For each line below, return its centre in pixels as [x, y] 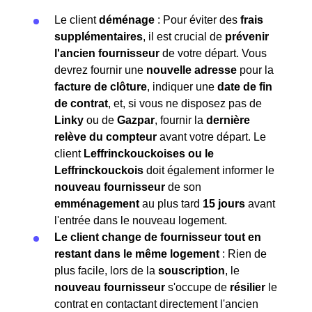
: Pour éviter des [197, 20]
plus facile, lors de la [106, 271]
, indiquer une [182, 87]
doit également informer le [209, 171]
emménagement [97, 204]
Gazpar [136, 120]
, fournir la [180, 120]
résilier [248, 288]
